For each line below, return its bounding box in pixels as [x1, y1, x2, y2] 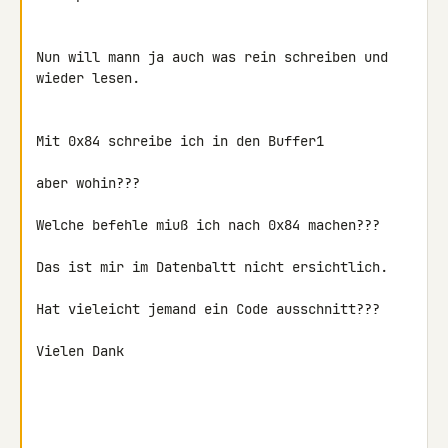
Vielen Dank [36, 342, 124, 360]
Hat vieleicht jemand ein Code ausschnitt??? [36, 300, 380, 318]
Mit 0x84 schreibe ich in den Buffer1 [36, 132, 324, 150]
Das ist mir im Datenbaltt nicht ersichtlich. [36, 258, 388, 276]
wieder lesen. [36, 69, 140, 87]
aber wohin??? [36, 174, 140, 192]
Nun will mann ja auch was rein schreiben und [36, 48, 388, 66]
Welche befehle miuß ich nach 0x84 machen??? [36, 216, 380, 234]
